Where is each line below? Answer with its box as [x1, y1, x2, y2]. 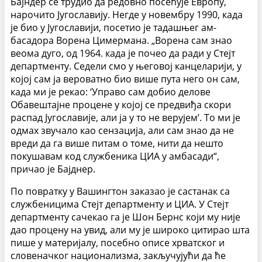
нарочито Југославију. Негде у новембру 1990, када [11, 8, 243, 22]
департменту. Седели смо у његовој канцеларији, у [11, 60, 242, 73]
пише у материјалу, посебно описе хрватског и [11, 236, 225, 250]
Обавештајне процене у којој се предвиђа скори [11, 98, 231, 112]
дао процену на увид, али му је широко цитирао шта [11, 223, 250, 237]
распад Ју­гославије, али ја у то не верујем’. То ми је [11, 111, 240, 125]
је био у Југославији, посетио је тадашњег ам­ [11, 21, 216, 35]
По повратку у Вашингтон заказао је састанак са [11, 185, 230, 198]
